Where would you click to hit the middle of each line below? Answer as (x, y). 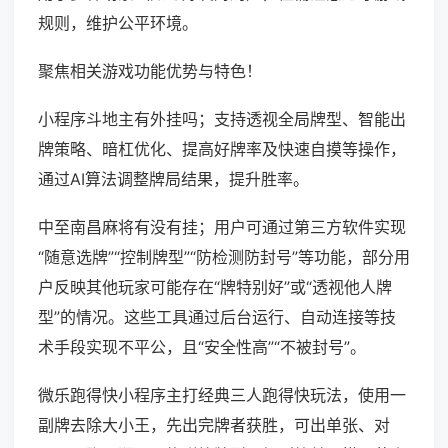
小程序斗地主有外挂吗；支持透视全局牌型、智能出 (222, 119)
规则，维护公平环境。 (118, 23)
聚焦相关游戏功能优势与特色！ (150, 71)
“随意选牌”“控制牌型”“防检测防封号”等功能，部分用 (224, 257)
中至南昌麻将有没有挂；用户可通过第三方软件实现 (222, 227)
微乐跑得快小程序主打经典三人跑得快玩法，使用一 (222, 395)
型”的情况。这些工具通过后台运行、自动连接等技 (217, 317)
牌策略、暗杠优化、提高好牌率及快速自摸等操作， (222, 149)
